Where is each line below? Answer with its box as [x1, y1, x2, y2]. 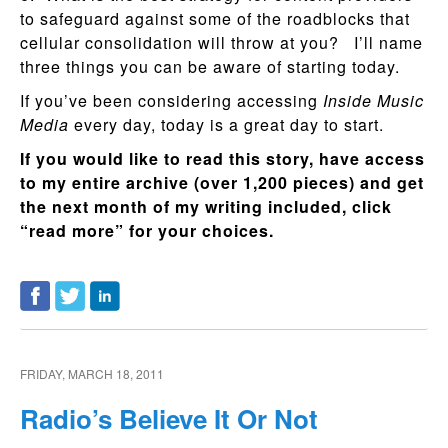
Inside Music [323, 88, 424, 112]
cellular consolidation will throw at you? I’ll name [20, 30, 423, 54]
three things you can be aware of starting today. [20, 54, 400, 78]
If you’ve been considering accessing [20, 88, 323, 112]
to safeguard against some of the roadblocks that [20, 6, 410, 30]
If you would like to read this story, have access [20, 146, 425, 170]
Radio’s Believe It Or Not [20, 399, 318, 437]
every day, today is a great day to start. [69, 112, 384, 136]
